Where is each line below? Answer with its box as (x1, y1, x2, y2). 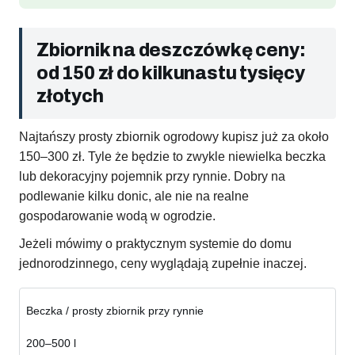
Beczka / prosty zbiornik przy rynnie (26, 304, 204, 318)
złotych (36, 86, 104, 107)
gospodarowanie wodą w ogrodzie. (19, 209, 216, 223)
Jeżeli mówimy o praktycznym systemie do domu (19, 237, 292, 251)
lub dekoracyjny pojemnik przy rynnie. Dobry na (19, 170, 285, 184)
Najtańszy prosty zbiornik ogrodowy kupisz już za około (19, 130, 329, 144)
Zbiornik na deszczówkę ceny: (36, 40, 306, 61)
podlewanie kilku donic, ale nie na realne (19, 189, 249, 204)
